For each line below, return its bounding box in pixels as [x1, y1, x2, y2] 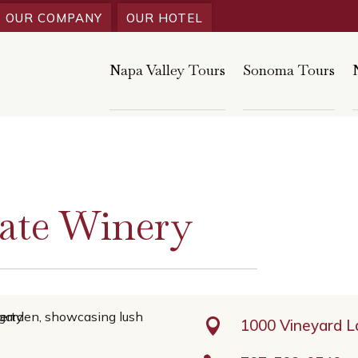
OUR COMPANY [6, 10, 102, 26]
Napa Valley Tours [109, 61, 225, 80]
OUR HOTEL [126, 10, 203, 26]
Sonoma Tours [243, 61, 335, 80]
